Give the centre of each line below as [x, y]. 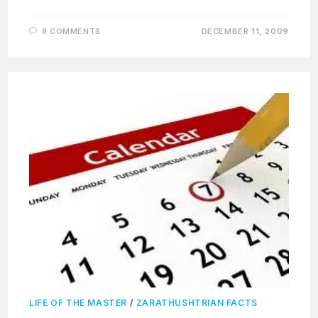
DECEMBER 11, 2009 [245, 32]
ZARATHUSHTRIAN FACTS [197, 303]
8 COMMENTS [71, 32]
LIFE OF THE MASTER [78, 303]
